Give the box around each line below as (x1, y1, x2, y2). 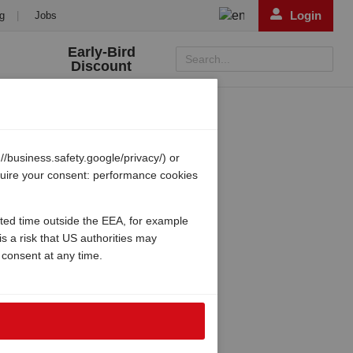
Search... (185, 53, 230, 65)
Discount (71, 58, 132, 74)
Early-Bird (67, 44, 136, 60)
